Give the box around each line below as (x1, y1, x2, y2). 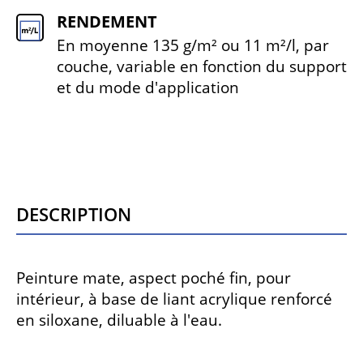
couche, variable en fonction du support (57, 56, 347, 77)
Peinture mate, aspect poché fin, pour (16, 267, 291, 288)
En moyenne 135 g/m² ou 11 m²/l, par (57, 35, 329, 56)
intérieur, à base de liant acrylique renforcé (16, 288, 332, 310)
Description (16, 193, 131, 228)
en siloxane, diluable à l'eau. (16, 309, 222, 331)
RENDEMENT (57, 11, 157, 32)
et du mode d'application (57, 77, 239, 98)
